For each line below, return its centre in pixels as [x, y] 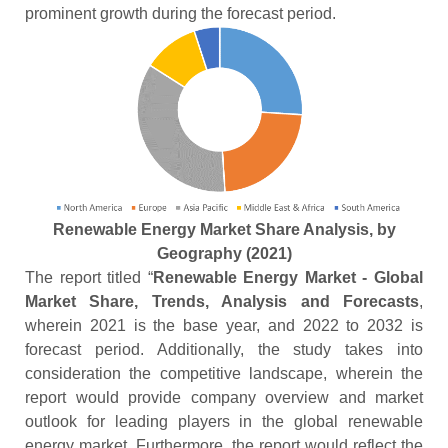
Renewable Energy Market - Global [288, 278]
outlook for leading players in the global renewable [224, 422]
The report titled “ [89, 278]
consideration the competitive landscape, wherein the [224, 374]
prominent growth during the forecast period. [180, 14]
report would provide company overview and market [224, 398]
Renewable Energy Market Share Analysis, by [224, 230]
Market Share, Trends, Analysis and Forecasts [222, 302]
